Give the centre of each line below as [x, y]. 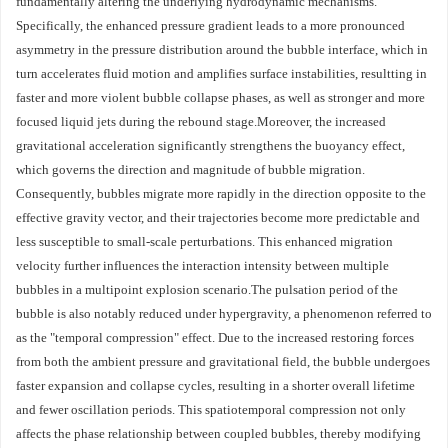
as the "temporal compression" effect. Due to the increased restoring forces [215, 337]
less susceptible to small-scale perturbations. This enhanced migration [204, 241]
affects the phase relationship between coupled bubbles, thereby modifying [218, 433]
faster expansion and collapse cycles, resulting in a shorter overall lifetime [215, 385]
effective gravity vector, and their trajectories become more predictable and [218, 217]
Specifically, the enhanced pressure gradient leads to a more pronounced [210, 25]
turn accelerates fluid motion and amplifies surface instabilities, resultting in [221, 73]
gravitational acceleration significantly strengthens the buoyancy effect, [210, 145]
